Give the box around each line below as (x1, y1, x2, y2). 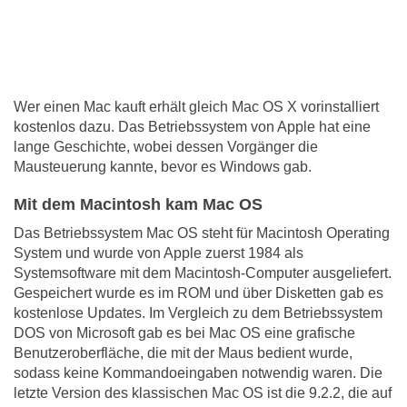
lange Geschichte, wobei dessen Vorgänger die (14, 139, 318, 155)
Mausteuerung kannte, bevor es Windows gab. (14, 159, 312, 175)
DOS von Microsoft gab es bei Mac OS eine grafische (14, 325, 355, 342)
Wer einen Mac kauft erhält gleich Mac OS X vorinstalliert (14, 99, 379, 115)
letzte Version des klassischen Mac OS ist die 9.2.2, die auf (14, 385, 392, 402)
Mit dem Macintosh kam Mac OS (14, 195, 263, 214)
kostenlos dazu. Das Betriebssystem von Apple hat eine (14, 119, 371, 135)
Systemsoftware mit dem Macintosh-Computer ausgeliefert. (14, 265, 392, 282)
